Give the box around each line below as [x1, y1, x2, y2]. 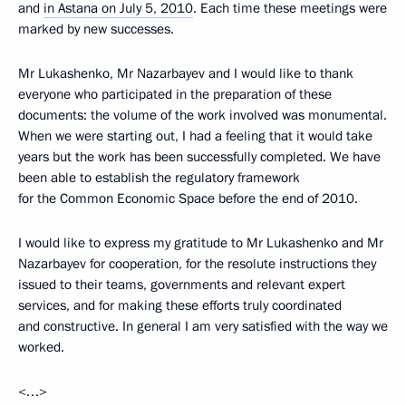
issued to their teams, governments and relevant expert [18, 275, 345, 294]
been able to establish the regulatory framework [18, 168, 300, 187]
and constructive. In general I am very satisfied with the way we [18, 316, 388, 335]
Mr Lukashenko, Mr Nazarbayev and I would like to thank [18, 63, 353, 82]
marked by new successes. [18, 19, 174, 38]
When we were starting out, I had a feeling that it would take [18, 126, 372, 145]
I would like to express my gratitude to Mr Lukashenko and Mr [18, 233, 383, 252]
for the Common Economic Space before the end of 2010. [18, 188, 358, 208]
